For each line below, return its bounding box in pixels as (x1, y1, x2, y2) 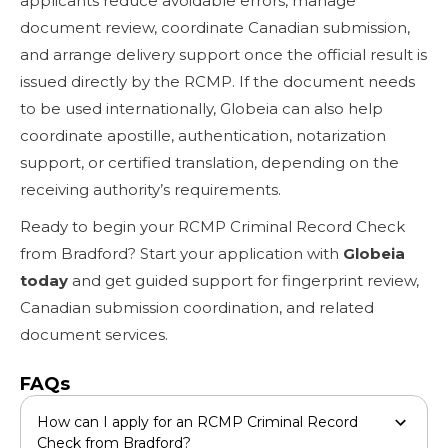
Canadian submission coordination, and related (20, 297, 374, 317)
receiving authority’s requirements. (20, 179, 281, 199)
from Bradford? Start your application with (20, 243, 343, 263)
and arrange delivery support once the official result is (20, 44, 427, 64)
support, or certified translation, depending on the (20, 152, 399, 172)
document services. (20, 324, 168, 344)
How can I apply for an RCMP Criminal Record (37, 412, 358, 431)
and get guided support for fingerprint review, (68, 270, 419, 290)
